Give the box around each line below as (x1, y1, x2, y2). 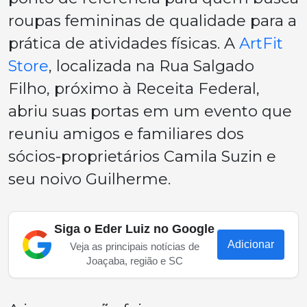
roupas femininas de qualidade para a (8, 11, 297, 30)
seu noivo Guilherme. (8, 169, 171, 188)
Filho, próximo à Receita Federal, (8, 79, 260, 98)
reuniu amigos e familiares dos (8, 124, 244, 143)
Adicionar (228, 238, 274, 250)
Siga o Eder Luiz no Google (54, 222, 214, 236)
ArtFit (239, 34, 283, 53)
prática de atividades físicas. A (8, 34, 239, 53)
